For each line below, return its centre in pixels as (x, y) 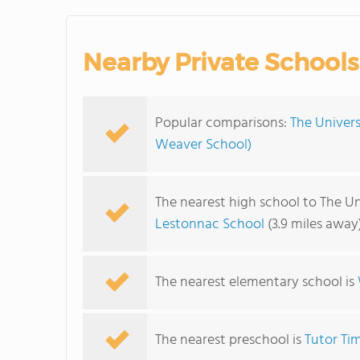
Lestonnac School (210, 225)
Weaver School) (203, 145)
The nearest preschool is (230, 340)
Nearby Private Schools (221, 62)
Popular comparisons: (223, 123)
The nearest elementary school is (256, 282)
